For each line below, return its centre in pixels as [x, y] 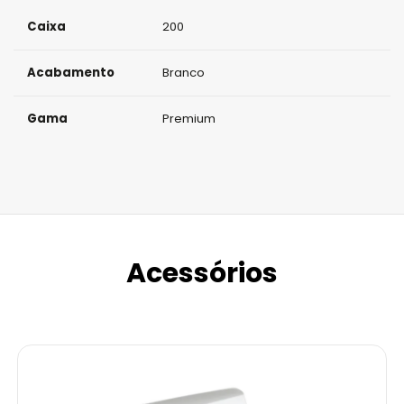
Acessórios [202, 273]
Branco [184, 73]
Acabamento [71, 73]
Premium [189, 119]
